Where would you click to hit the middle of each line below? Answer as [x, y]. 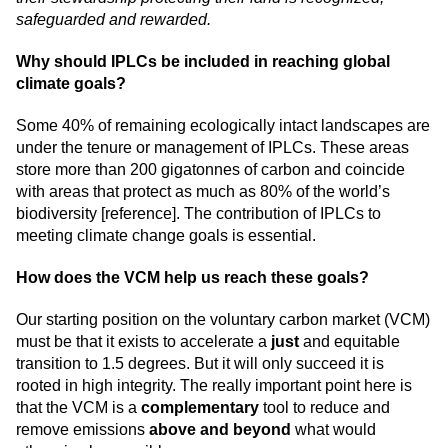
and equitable [349, 342]
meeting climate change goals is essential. [166, 236]
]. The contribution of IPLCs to [276, 214]
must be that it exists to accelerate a [143, 342]
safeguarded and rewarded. [113, 20]
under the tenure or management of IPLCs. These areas [212, 148]
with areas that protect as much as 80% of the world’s [203, 192]
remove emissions [82, 430]
